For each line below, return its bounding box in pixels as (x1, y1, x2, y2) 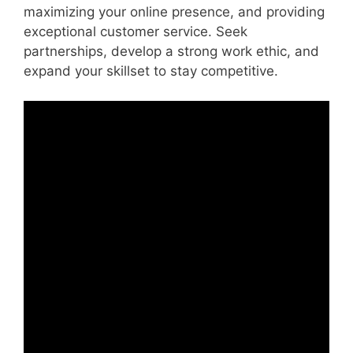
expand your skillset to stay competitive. (24, 62, 278, 79)
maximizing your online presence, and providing (24, 3, 325, 20)
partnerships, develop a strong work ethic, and (24, 43, 319, 59)
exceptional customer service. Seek (24, 23, 247, 39)
